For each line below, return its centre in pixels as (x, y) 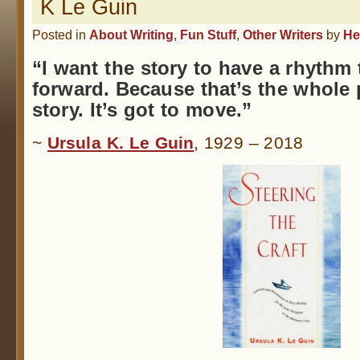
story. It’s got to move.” (142, 109)
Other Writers (283, 35)
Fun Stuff (208, 35)
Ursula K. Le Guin (121, 143)
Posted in (61, 35)
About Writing (131, 35)
